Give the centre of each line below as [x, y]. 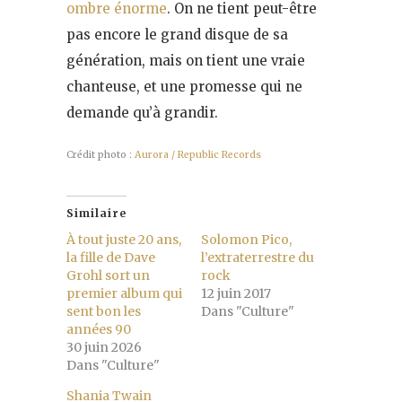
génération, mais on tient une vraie [186, 61]
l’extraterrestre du [258, 258]
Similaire [96, 214]
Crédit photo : [100, 155]
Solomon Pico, [246, 240]
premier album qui [124, 294]
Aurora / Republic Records [198, 155]
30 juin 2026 [104, 348]
